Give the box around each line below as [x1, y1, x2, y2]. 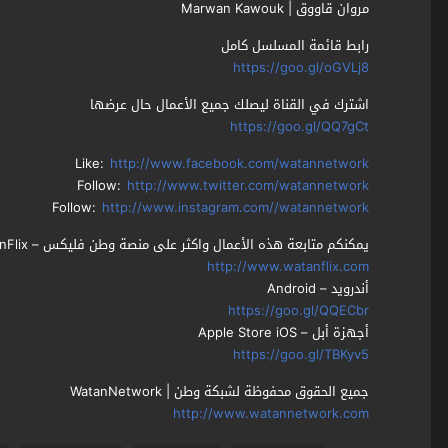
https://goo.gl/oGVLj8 [232, 55, 369, 81]
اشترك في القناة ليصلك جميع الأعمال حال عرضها [89, 92, 369, 118]
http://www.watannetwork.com [172, 401, 369, 427]
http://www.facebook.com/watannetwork [109, 151, 369, 177]
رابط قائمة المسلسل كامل [220, 33, 369, 59]
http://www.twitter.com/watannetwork [126, 173, 369, 199]
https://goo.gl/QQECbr [227, 298, 369, 324]
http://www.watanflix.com [206, 254, 369, 280]
